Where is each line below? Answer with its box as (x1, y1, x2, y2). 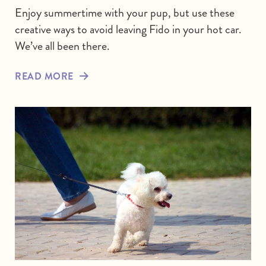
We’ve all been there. (15, 37, 110, 55)
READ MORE (15, 69, 74, 83)
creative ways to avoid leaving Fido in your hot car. (15, 20, 242, 38)
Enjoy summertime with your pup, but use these (15, 4, 235, 21)
